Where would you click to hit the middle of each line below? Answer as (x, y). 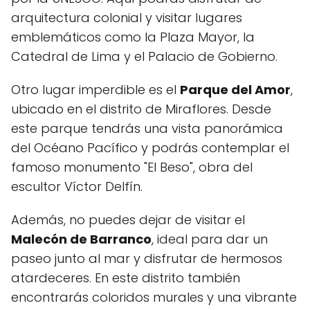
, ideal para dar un (210, 239)
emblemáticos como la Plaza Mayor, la (133, 37)
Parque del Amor (235, 89)
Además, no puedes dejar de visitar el (128, 219)
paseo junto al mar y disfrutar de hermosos (147, 258)
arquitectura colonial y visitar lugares (127, 17)
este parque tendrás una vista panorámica (147, 128)
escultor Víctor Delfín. (77, 186)
